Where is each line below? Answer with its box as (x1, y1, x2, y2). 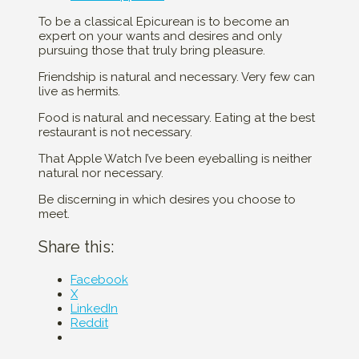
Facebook (71, 272, 128, 288)
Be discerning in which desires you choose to (38, 192, 296, 208)
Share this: (38, 237, 114, 257)
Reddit (71, 316, 108, 331)
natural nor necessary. (38, 166, 163, 181)
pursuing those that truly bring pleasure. (38, 43, 265, 58)
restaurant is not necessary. (38, 125, 192, 140)
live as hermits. (38, 84, 120, 99)
